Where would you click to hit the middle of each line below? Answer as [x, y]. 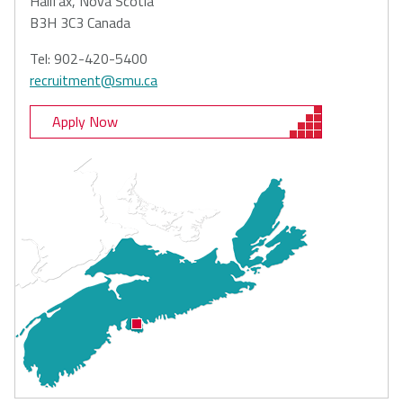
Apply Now [85, 122]
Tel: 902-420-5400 [89, 58]
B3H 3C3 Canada [80, 22]
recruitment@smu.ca [94, 80]
